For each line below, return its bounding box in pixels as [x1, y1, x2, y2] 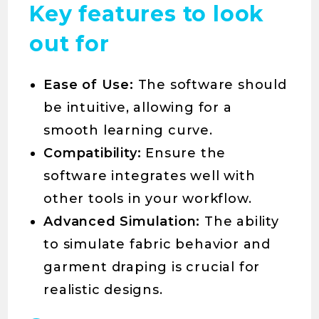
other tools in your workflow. [43, 191, 252, 207]
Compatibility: [43, 145, 142, 162]
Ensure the [141, 145, 226, 162]
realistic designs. [43, 282, 163, 298]
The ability [200, 214, 279, 230]
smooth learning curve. [43, 122, 213, 139]
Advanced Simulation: [43, 214, 201, 230]
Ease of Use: [43, 77, 134, 93]
